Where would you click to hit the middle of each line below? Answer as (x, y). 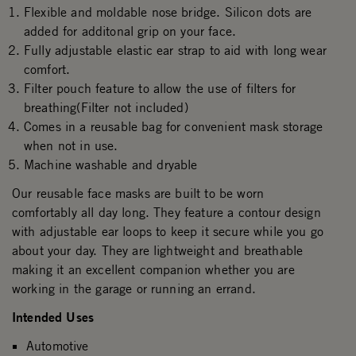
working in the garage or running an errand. (134, 289)
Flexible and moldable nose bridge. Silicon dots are (168, 12)
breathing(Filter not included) (106, 108)
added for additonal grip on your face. (130, 31)
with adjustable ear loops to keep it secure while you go (168, 232)
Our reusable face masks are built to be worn (138, 193)
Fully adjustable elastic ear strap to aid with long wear (175, 50)
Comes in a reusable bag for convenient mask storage (174, 127)
